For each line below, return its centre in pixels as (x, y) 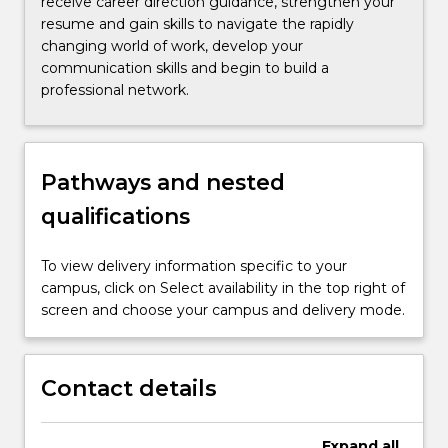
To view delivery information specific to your (194, 265)
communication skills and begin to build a (185, 68)
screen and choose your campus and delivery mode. (223, 309)
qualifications (115, 215)
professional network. (115, 90)
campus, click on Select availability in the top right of (223, 287)
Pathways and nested (163, 181)
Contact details (129, 388)
